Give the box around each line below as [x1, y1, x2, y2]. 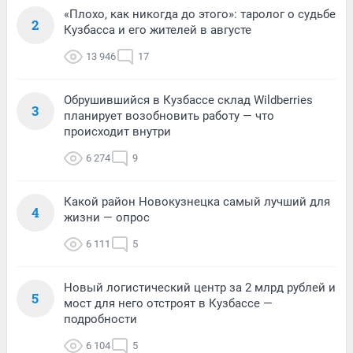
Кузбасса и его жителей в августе [64, 22, 251, 37]
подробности [64, 311, 137, 326]
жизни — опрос [64, 210, 150, 225]
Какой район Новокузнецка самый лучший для [64, 194, 330, 209]
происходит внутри [64, 124, 171, 139]
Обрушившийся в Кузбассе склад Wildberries [64, 92, 313, 107]
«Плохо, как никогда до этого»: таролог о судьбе [64, 6, 336, 21]
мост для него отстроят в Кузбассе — [64, 295, 273, 310]
